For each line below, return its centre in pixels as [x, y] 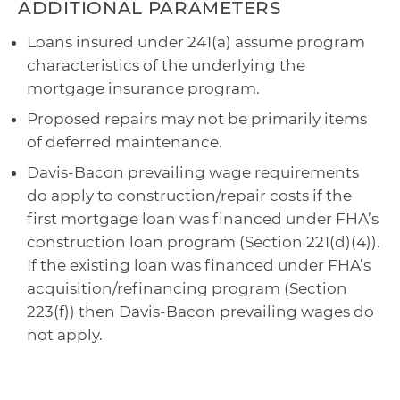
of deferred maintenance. [125, 142]
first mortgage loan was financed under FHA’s [203, 219]
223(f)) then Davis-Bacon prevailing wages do [200, 312]
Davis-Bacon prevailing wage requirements [193, 173]
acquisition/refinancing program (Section [187, 289]
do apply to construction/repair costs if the [189, 196]
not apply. [65, 335]
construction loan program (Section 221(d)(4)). [204, 242]
